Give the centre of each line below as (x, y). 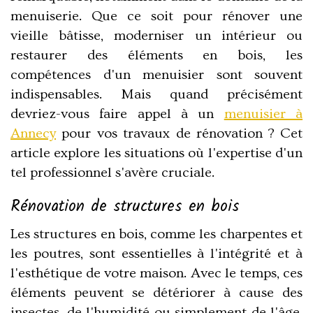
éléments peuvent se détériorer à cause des (156, 293)
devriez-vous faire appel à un (117, 114)
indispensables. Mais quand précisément (156, 95)
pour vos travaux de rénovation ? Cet (179, 134)
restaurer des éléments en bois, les (156, 56)
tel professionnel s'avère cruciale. (112, 173)
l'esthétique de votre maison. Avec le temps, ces (156, 274)
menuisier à (263, 114)
